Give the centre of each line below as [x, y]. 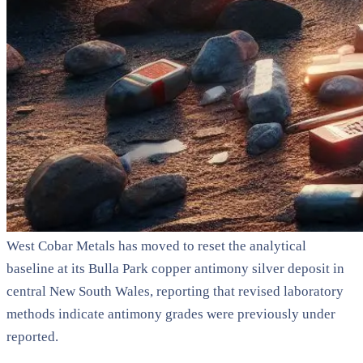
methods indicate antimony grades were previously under [171, 314]
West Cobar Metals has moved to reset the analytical [156, 246]
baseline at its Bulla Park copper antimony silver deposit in [175, 268]
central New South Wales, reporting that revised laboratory [175, 291]
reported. [32, 336]
